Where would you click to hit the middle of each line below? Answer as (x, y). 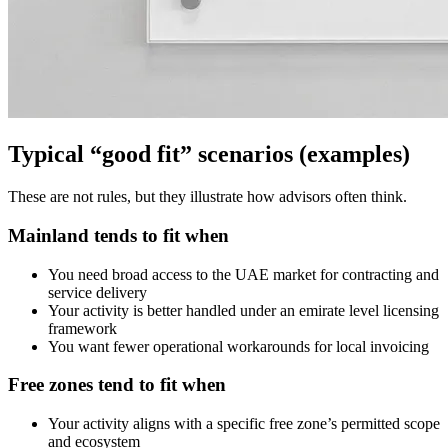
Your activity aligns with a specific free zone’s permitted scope (244, 424)
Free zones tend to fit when (117, 385)
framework (82, 328)
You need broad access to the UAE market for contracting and (243, 274)
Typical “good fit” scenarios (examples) (209, 154)
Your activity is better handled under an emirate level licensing (243, 310)
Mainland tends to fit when (118, 236)
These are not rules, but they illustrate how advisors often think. (207, 197)
